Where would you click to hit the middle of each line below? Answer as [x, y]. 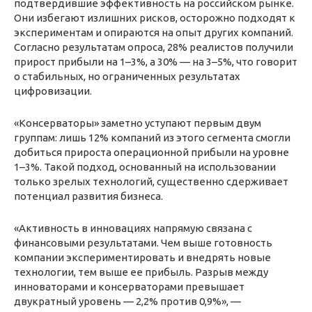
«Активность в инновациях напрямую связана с [133, 228]
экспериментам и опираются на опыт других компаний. [154, 32]
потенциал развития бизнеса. [88, 196]
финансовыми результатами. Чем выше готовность [143, 242]
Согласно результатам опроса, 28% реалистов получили [154, 47]
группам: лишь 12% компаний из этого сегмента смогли [152, 137]
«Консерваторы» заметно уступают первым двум [138, 123]
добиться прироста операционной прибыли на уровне [151, 152]
